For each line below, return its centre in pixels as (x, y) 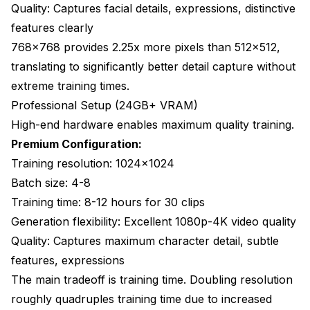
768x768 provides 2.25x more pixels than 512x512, (146, 47)
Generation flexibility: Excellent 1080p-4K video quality (154, 221)
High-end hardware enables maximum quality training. (153, 124)
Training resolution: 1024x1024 (93, 163)
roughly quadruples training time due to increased (142, 299)
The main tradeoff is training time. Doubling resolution (152, 279)
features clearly (52, 27)
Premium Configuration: (76, 144)
